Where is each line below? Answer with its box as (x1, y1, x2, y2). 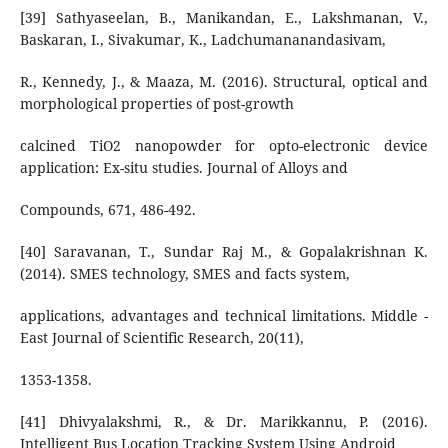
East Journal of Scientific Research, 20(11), (19, 327, 304, 347)
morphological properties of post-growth (19, 93, 294, 113)
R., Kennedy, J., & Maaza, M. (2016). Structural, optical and (19, 71, 429, 91)
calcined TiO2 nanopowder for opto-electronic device (19, 135, 429, 155)
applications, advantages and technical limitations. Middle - (19, 305, 429, 325)
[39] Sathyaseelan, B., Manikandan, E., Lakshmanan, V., (19, 7, 429, 27)
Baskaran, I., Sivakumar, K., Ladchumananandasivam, (19, 29, 386, 49)
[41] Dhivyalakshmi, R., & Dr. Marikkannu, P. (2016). (19, 411, 429, 431)
